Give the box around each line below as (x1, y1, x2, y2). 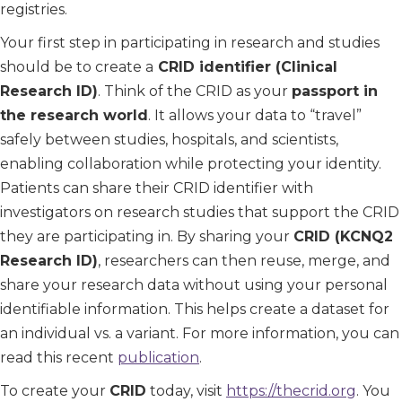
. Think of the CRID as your (98, 83, 292, 100)
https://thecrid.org (226, 382, 356, 400)
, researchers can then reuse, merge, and (98, 252, 390, 270)
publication (118, 349, 199, 367)
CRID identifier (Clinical (153, 58, 337, 76)
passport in (292, 83, 378, 100)
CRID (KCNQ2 (293, 228, 393, 246)
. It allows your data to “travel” (148, 107, 362, 125)
